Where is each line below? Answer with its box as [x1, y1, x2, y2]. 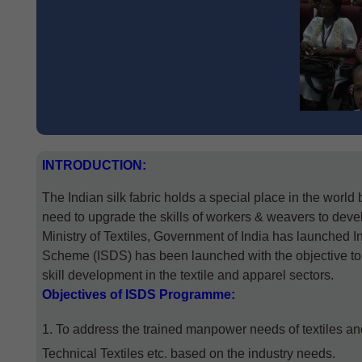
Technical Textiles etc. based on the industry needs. [42, 347, 335, 360]
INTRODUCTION [42, 158, 142, 172]
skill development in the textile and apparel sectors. [42, 268, 334, 282]
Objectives [42, 288, 107, 301]
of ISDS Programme [107, 288, 231, 301]
